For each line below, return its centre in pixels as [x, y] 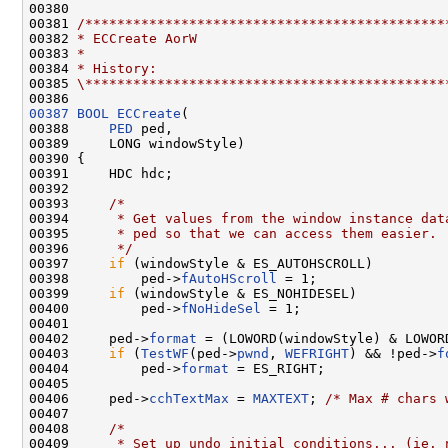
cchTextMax [189, 398]
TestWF [165, 353]
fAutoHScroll [229, 278]
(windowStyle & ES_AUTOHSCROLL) [249, 263]
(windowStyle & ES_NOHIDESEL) [241, 293]
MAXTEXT [281, 398]
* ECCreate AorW [137, 38]
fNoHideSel [221, 308]
